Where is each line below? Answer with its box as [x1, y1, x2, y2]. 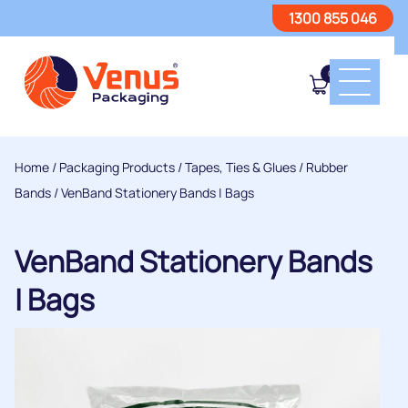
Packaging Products [59, 158, 175, 176]
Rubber [306, 158, 348, 176]
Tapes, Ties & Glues [185, 158, 296, 176]
